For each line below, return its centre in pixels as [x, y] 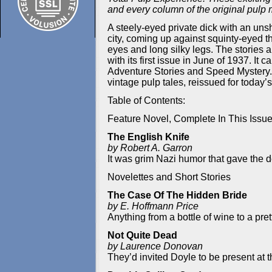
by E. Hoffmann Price [153, 206]
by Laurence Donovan [155, 246]
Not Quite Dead [142, 235]
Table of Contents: [146, 100]
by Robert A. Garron [150, 148]
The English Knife [148, 137]
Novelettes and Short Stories [169, 177]
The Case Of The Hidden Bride [177, 195]
